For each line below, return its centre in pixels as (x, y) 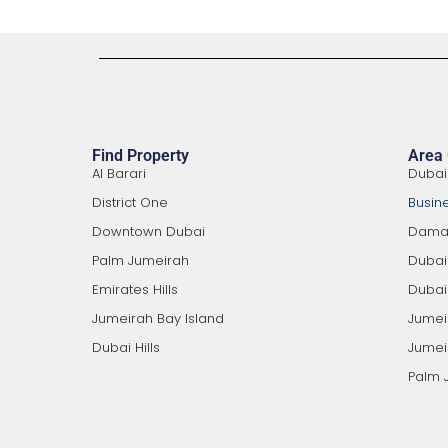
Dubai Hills (126, 347)
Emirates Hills (135, 289)
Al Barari (119, 173)
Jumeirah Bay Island (158, 318)
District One (130, 202)
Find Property (140, 155)
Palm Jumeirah (140, 260)
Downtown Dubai (148, 231)
